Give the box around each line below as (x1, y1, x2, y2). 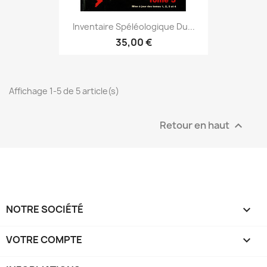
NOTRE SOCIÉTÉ (6, 202, 83, 216)
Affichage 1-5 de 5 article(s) (9, 85, 119, 97)
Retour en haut (160, 118, 231, 132)
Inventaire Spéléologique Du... (72, 20, 195, 32)
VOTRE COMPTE (6, 232, 82, 246)
